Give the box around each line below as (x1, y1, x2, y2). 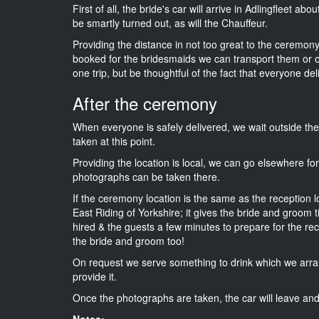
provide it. (73, 268, 117, 283)
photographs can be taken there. (73, 169, 220, 184)
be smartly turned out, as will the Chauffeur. (73, 15, 268, 30)
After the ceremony (73, 90, 217, 115)
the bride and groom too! (73, 233, 184, 248)
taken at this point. (73, 133, 155, 148)
